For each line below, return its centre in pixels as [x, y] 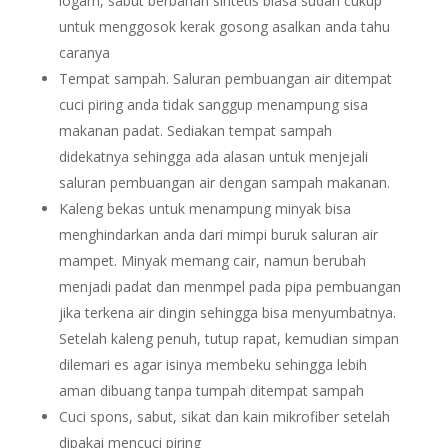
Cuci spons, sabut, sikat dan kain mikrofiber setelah [224, 416]
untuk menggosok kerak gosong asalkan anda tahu [224, 26]
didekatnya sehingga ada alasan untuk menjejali [213, 156]
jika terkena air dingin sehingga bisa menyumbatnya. [227, 312]
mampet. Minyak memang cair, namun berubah [212, 260]
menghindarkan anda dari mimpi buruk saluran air [218, 234]
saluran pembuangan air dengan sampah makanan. [224, 182]
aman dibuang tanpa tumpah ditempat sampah [211, 390]
